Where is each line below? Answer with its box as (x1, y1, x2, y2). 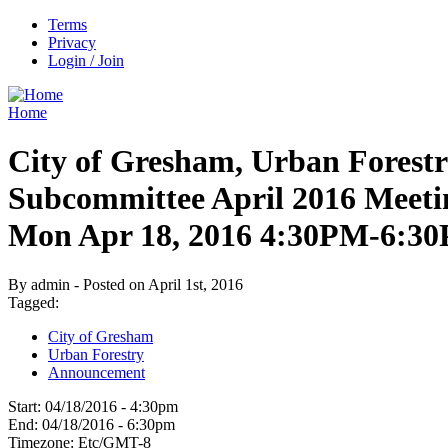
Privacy (48, 34, 96, 51)
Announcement (48, 363, 145, 381)
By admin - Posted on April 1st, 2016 (8, 275, 243, 293)
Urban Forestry (48, 345, 144, 363)
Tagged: (8, 293, 67, 311)
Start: (8, 397, 45, 415)
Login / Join (48, 52, 124, 69)
